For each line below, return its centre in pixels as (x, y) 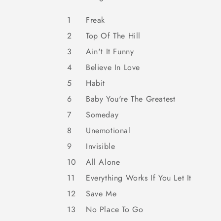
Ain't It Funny (110, 52)
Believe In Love (113, 67)
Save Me (101, 194)
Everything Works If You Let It (139, 178)
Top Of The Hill (113, 36)
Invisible (101, 146)
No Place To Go (115, 209)
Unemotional (108, 130)
